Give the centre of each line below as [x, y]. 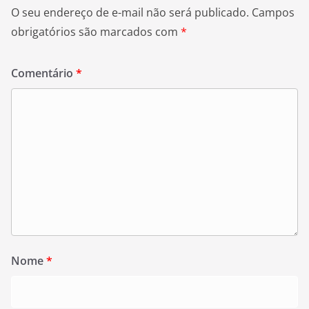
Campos [273, 12]
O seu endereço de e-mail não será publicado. [130, 12]
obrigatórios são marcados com [96, 32]
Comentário [43, 73]
